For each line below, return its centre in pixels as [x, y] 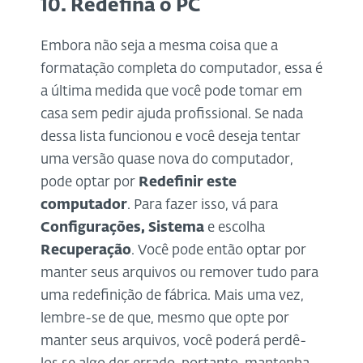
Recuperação [86, 250]
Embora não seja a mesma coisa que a [159, 46]
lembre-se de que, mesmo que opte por [165, 318]
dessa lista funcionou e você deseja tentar [171, 137]
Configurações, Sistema [122, 228]
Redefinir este [188, 182]
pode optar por [90, 182]
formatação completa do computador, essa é [181, 69]
